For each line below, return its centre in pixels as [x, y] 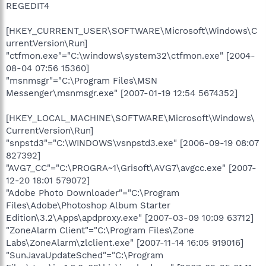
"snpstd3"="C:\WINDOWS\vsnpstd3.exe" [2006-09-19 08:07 [132, 143]
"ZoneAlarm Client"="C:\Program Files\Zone [100, 230]
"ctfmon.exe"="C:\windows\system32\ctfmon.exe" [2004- [131, 56]
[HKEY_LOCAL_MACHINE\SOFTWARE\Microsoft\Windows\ [130, 118]
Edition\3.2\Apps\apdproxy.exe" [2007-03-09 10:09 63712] [130, 218]
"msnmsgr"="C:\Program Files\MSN [82, 80]
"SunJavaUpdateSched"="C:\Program [85, 255]
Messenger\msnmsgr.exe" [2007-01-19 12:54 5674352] [122, 93]
